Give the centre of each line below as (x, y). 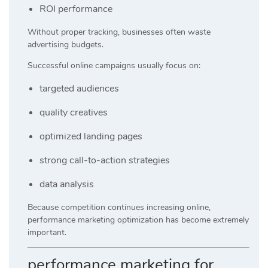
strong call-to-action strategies (105, 160)
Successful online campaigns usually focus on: (114, 65)
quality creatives (74, 112)
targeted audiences (79, 88)
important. (47, 232)
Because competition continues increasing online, (119, 207)
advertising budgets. (66, 44)
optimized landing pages (91, 136)
